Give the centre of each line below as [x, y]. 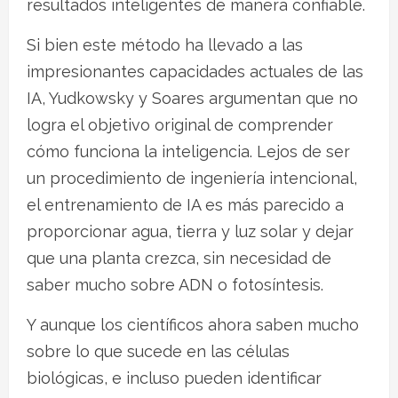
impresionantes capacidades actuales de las [195, 71]
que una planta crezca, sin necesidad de [179, 258]
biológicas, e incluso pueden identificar [174, 378]
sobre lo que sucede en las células [158, 351]
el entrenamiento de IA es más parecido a [185, 204]
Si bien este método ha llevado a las [165, 44]
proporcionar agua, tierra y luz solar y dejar [190, 231]
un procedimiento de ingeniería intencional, [192, 178]
